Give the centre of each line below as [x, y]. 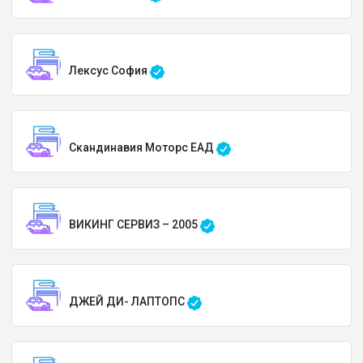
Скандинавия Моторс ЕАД [143, 147]
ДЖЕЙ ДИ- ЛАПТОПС [128, 301]
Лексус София [109, 70]
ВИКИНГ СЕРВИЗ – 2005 [135, 224]
